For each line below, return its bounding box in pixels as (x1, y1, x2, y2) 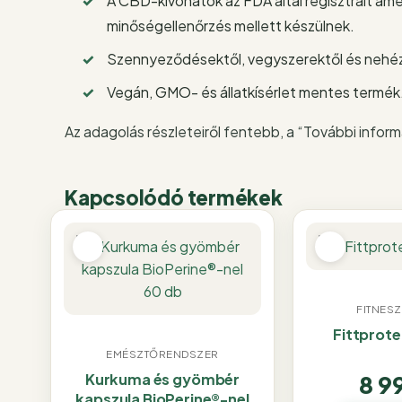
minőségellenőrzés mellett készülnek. (107, 15, 355, 35)
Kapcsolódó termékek (65, 184, 283, 210)
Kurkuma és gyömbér (84, 370, 240, 389)
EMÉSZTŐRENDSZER (106, 347, 219, 362)
